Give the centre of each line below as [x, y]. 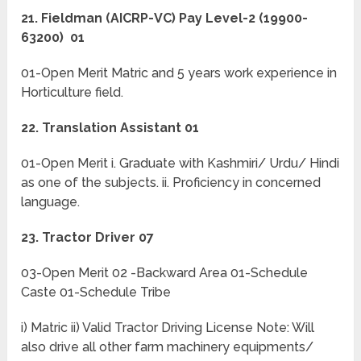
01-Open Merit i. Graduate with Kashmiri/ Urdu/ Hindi [180, 164]
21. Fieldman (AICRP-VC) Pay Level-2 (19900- [165, 19]
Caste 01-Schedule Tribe [96, 293]
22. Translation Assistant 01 [110, 128]
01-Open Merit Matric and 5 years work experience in [179, 73]
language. [51, 202]
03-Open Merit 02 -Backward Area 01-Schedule [165, 273]
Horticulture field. [73, 93]
